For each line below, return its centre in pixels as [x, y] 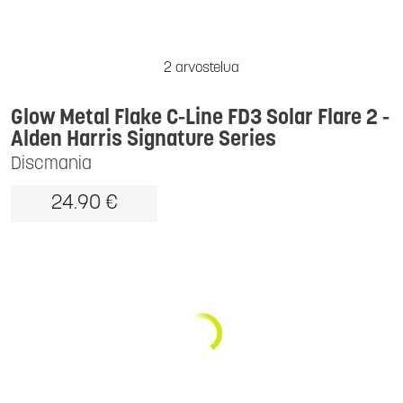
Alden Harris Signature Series [143, 140]
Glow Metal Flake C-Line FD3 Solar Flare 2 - [200, 119]
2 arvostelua [201, 68]
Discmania [51, 165]
